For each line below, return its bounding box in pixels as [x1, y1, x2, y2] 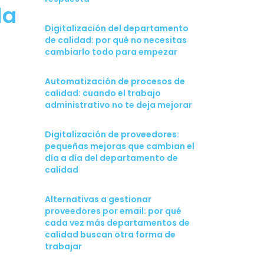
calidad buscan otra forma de [45, 229, 176, 241]
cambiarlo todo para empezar [45, 46, 177, 58]
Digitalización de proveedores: [45, 128, 179, 141]
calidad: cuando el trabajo [45, 87, 161, 100]
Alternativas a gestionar [45, 193, 151, 206]
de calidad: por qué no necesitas [45, 34, 187, 47]
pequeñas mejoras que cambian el [45, 140, 194, 153]
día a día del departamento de [45, 152, 178, 164]
